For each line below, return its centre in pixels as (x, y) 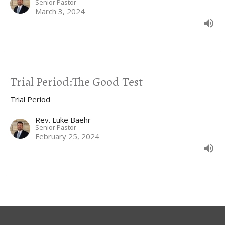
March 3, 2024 (60, 11)
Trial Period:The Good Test (76, 82)
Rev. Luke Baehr (63, 119)
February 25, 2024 (67, 136)
